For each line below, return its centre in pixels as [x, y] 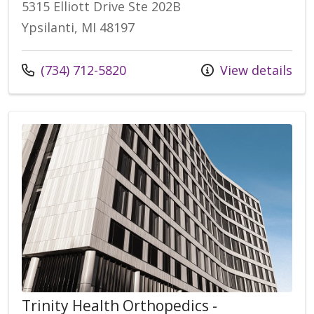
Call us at [49, 70]
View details [254, 70]
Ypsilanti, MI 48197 [78, 28]
